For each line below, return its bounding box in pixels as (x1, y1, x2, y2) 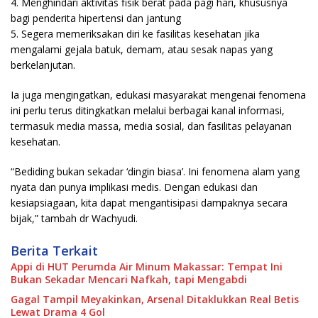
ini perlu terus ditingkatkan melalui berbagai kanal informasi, (11, 103, 285, 117)
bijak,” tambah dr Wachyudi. (11, 211, 138, 225)
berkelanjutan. (11, 57, 75, 72)
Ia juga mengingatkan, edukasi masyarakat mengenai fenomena (11, 87, 306, 102)
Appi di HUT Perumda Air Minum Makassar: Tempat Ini (11, 259, 283, 273)
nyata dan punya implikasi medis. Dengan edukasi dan (11, 180, 258, 194)
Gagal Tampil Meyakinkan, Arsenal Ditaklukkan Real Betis (11, 292, 299, 306)
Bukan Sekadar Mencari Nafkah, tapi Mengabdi (11, 272, 247, 286)
